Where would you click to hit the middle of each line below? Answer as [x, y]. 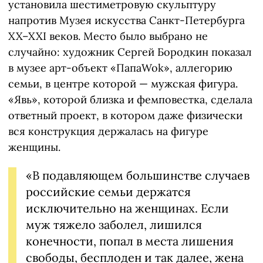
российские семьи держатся [108, 192]
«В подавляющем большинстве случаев [138, 176]
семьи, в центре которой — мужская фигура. [123, 84]
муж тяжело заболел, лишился [114, 225]
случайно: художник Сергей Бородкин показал [130, 52]
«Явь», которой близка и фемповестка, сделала [130, 100]
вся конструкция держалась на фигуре [108, 131]
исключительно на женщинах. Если [127, 208]
